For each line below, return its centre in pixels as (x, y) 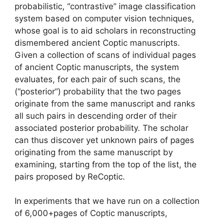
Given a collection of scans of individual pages (105, 55)
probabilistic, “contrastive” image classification (105, 6)
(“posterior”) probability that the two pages (98, 91)
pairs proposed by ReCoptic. (70, 176)
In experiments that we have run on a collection (107, 201)
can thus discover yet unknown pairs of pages (104, 140)
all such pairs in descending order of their (96, 116)
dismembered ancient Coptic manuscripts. (97, 43)
